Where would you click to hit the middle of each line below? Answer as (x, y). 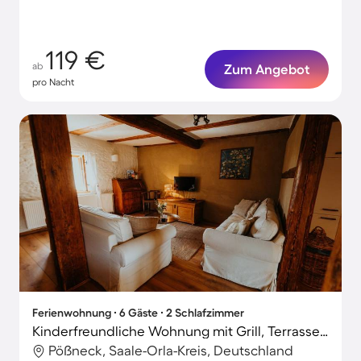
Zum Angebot (267, 69)
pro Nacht (53, 82)
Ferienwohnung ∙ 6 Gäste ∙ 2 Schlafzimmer (138, 313)
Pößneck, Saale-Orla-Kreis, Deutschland (171, 350)
